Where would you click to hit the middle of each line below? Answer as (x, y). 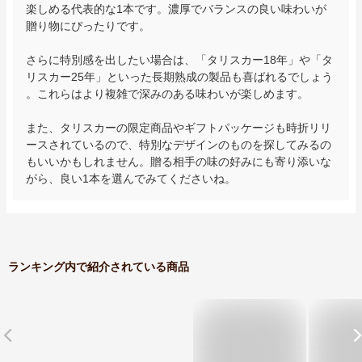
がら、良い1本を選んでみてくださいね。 (131, 178)
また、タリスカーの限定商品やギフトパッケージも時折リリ (179, 127)
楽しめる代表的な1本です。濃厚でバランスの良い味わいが (176, 8)
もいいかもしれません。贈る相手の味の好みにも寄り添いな (179, 161)
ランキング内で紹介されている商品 (99, 266)
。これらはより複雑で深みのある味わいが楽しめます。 (167, 93)
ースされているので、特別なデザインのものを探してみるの (179, 144)
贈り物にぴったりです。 (88, 25)
